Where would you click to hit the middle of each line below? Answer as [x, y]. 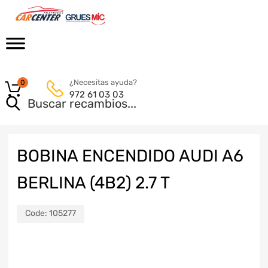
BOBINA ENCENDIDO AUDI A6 [130, 156]
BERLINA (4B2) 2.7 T [93, 183]
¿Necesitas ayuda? [103, 82]
